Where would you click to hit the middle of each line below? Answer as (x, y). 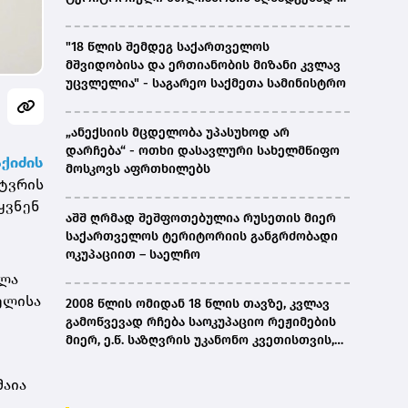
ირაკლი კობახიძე (122, 16)
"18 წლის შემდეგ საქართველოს (168, 47)
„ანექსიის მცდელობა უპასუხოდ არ (178, 133)
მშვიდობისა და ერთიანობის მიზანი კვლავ (203, 66)
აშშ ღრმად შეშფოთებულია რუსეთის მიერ (201, 219)
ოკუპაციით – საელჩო (133, 255)
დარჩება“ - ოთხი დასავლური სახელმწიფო (203, 151)
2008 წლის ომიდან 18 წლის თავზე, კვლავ (198, 304)
